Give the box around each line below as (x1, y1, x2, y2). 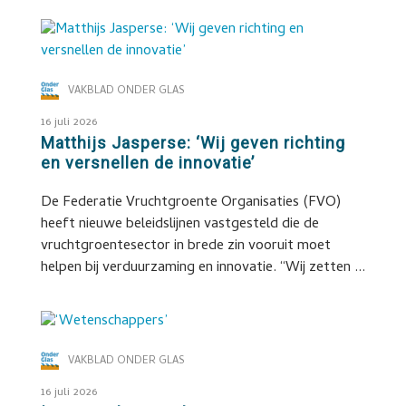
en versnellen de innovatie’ (40, 153, 255, 172)
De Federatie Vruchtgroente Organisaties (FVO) (40, 191, 341, 215)
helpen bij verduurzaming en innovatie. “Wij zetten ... (40, 256, 365, 280)
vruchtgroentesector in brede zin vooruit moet (40, 235, 331, 258)
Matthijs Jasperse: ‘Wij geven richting (40, 133, 345, 152)
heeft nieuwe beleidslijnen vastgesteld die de (40, 213, 319, 237)
